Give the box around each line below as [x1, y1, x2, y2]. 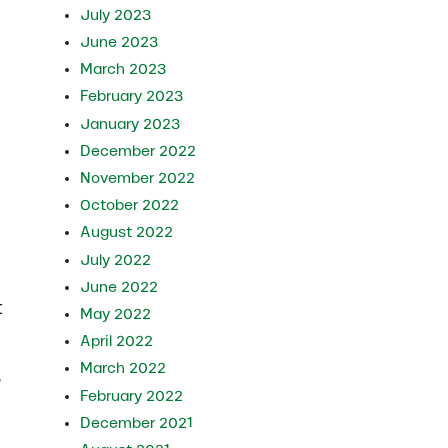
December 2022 [80, 142, 197, 159]
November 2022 [80, 170, 196, 186]
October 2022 [80, 197, 180, 214]
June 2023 [80, 33, 159, 50]
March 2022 [80, 360, 167, 377]
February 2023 [80, 88, 184, 105]
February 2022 [80, 387, 184, 404]
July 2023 [80, 6, 152, 23]
